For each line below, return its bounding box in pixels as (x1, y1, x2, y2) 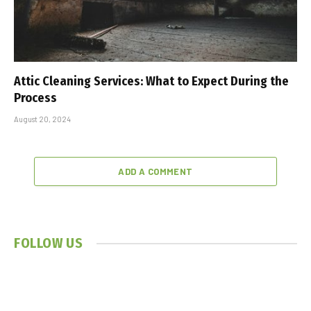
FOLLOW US (14, 235, 83, 252)
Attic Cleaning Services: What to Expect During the (14, 74, 289, 90)
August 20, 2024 (14, 115, 71, 124)
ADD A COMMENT (118, 166, 193, 178)
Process (14, 90, 57, 106)
